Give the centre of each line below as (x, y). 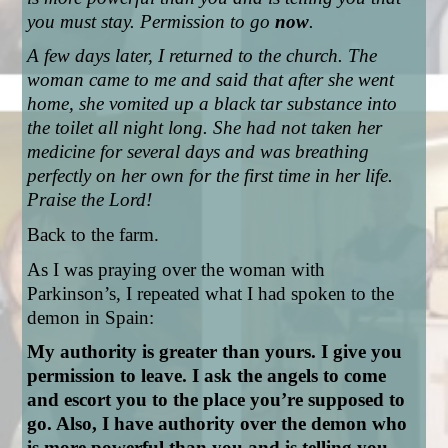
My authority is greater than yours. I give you (215, 352)
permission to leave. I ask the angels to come (207, 376)
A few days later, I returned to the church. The (202, 56)
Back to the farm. (93, 234)
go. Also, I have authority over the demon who (217, 424)
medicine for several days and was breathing (198, 152)
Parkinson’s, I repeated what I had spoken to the (211, 293)
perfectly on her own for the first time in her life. (210, 176)
